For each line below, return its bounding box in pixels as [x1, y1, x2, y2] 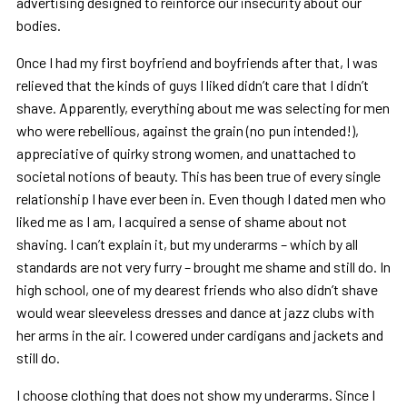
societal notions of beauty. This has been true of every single [15, 167, 381, 185]
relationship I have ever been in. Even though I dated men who [15, 190, 386, 208]
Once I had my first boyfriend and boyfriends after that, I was [15, 54, 378, 72]
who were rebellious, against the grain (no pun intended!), [15, 122, 359, 140]
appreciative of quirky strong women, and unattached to [15, 144, 356, 163]
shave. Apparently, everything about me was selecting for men [15, 99, 390, 117]
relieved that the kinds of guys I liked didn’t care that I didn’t [15, 76, 369, 94]
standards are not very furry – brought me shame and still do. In [15, 258, 391, 276]
